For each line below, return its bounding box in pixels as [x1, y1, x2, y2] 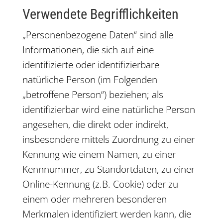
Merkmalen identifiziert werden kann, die [22, 208, 191, 221]
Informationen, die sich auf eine [22, 43, 154, 56]
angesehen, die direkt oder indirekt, [22, 118, 168, 131]
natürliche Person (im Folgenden [22, 73, 157, 86]
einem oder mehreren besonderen [22, 193, 167, 206]
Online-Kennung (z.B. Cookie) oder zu [22, 178, 178, 191]
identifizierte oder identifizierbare [22, 58, 159, 71]
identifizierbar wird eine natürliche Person [22, 103, 195, 116]
